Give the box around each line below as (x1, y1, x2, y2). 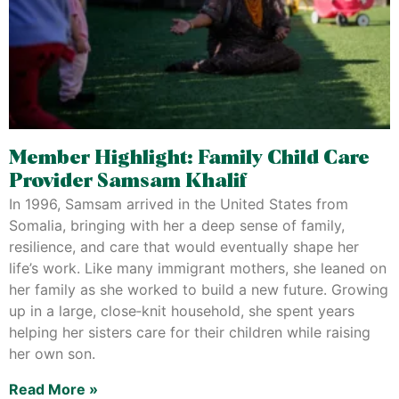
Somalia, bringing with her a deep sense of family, (9, 216, 345, 234)
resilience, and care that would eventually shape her (9, 238, 359, 256)
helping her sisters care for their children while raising (9, 323, 370, 341)
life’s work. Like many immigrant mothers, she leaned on (9, 259, 387, 277)
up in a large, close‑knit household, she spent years (9, 302, 354, 320)
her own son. (9, 345, 95, 362)
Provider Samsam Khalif (9, 172, 247, 191)
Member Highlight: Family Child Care (9, 149, 370, 168)
